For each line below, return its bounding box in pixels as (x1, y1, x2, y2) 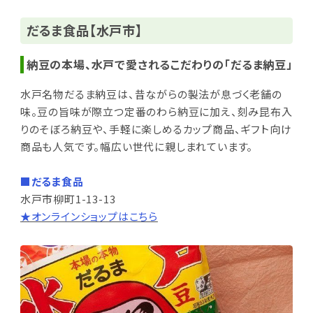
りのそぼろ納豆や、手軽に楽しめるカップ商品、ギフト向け (20, 122, 292, 137)
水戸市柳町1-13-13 (20, 191, 116, 207)
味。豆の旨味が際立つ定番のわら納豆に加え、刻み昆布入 (20, 104, 293, 119)
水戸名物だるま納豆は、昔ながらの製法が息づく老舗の (20, 87, 282, 102)
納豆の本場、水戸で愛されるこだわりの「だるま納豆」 (26, 55, 293, 73)
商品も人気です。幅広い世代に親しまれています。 (20, 139, 254, 154)
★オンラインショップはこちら (20, 209, 158, 224)
